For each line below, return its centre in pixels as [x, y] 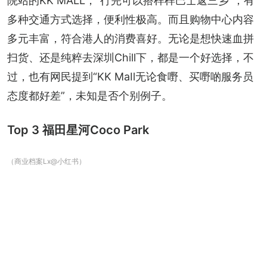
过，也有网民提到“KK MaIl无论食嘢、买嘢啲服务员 [130, 76]
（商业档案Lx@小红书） [46, 161]
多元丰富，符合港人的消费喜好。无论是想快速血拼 [131, 38]
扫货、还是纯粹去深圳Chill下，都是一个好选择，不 [131, 57]
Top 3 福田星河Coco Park [78, 130]
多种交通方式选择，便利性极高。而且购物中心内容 [131, 19]
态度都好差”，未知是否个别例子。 [90, 95]
